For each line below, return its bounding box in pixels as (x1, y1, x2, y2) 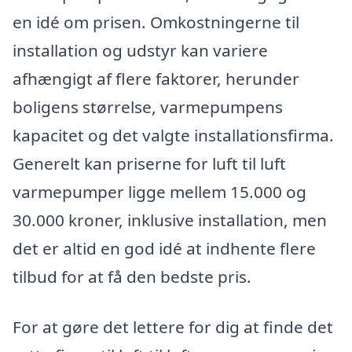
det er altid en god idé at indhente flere (13, 237, 316, 260)
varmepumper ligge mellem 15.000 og (13, 181, 306, 203)
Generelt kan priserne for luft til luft (13, 152, 286, 175)
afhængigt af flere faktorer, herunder (13, 68, 299, 90)
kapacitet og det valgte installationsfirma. (13, 124, 334, 147)
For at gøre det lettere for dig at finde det (13, 315, 333, 338)
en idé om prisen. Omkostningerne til (13, 11, 299, 34)
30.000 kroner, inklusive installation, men (13, 209, 327, 232)
